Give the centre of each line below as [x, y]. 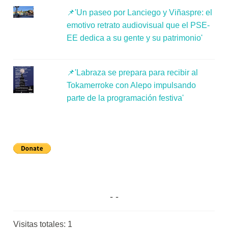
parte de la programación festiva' [125, 98]
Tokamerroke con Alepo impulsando [132, 85]
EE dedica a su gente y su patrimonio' [135, 38]
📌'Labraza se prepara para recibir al [133, 72]
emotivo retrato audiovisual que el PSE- [138, 25]
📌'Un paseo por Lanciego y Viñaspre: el [140, 12]
